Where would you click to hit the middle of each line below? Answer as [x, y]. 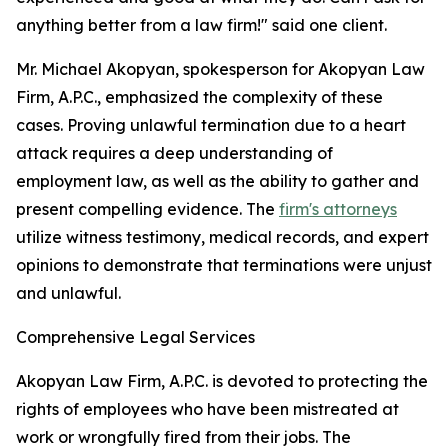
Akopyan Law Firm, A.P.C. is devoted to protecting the [222, 381]
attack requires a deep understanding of [174, 153]
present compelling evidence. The [147, 209]
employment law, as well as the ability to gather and [217, 181]
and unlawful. [68, 293]
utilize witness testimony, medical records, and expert [222, 237]
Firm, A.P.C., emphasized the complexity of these [199, 97]
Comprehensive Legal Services [135, 337]
